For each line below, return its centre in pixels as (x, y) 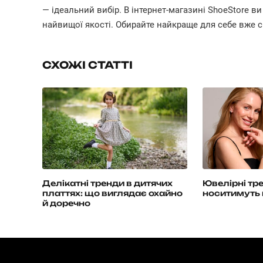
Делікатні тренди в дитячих (107, 183)
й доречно (66, 203)
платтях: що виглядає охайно (112, 193)
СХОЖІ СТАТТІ (87, 65)
